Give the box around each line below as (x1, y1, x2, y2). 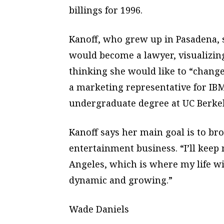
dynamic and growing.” (69, 174, 172, 186)
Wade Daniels (69, 203, 129, 215)
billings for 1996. (69, 4, 142, 16)
